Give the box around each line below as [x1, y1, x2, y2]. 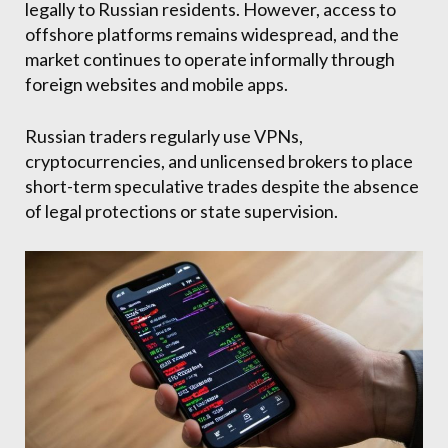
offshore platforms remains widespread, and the [25, 23, 399, 46]
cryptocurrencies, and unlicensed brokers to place [25, 150, 413, 173]
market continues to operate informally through [25, 48, 395, 71]
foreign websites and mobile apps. [25, 73, 288, 96]
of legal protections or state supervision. [25, 200, 338, 223]
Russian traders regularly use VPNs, [25, 125, 303, 148]
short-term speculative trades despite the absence [25, 175, 419, 198]
